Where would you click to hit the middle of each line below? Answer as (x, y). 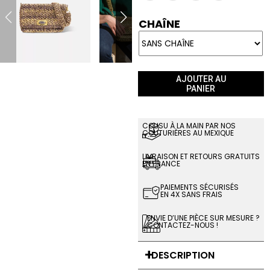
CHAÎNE (159, 24)
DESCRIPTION (183, 255)
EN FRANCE (161, 164)
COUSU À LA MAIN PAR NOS (189, 126)
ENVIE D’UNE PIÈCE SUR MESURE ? (203, 218)
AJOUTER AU (201, 79)
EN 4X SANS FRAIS (191, 194)
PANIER (201, 89)
